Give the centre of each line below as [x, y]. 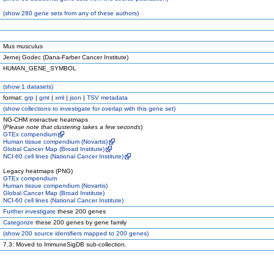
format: [14, 98]
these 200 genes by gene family [80, 222]
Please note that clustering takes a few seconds [73, 127]
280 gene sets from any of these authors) [79, 13]
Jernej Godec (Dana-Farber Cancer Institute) [66, 57]
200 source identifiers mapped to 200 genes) [84, 233]
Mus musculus [23, 46]
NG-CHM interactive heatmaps [46, 120]
